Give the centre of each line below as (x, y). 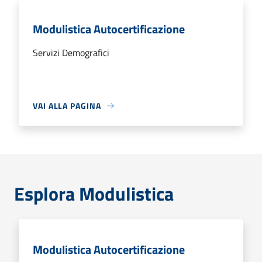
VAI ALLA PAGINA (67, 106)
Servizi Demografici (71, 53)
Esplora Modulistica (94, 194)
